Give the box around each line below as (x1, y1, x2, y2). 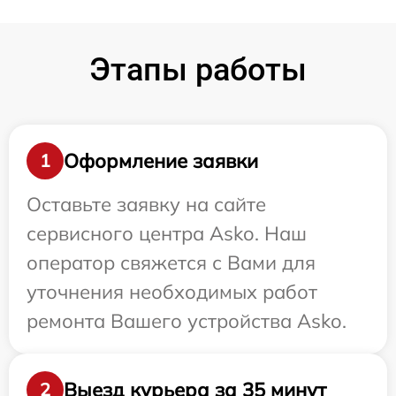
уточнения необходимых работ (27, 279, 317, 305)
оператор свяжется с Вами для (27, 250, 316, 276)
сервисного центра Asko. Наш (27, 221, 307, 247)
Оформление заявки (64, 148, 258, 173)
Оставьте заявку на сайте (27, 192, 266, 217)
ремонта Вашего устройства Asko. (27, 308, 346, 334)
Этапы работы (89, 51, 307, 89)
